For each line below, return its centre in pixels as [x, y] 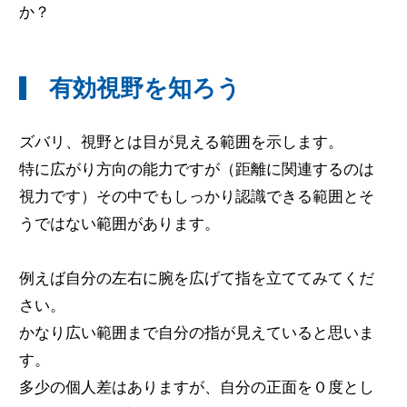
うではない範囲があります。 [119, 223]
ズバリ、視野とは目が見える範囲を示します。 [181, 142]
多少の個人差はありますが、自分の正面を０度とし [196, 387]
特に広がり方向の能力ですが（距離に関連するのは [196, 169]
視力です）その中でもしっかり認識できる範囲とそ [196, 196]
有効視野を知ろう [144, 88]
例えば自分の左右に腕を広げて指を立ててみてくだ [196, 278]
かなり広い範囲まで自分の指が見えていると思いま [196, 333]
